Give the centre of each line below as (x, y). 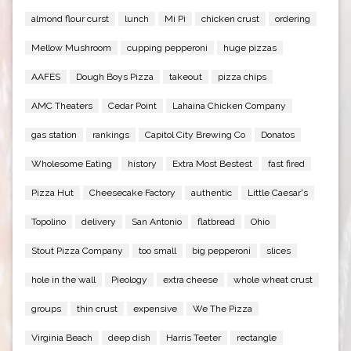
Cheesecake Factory (132, 193)
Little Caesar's (277, 193)
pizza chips (242, 77)
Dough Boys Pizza (114, 77)
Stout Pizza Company (77, 251)
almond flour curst (70, 19)
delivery (98, 222)
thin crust (97, 309)
